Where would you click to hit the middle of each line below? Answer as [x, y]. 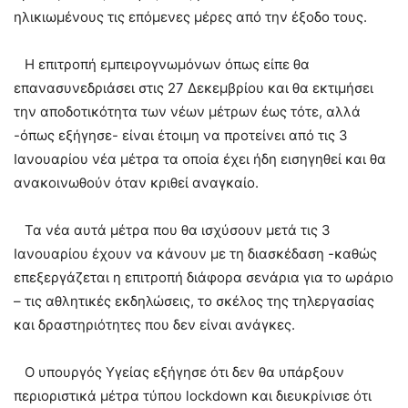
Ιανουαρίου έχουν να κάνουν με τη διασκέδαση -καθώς [195, 253]
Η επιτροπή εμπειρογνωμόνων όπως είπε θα [162, 64]
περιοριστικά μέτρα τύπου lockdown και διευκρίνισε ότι [193, 395]
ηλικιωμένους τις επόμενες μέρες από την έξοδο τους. [190, 16]
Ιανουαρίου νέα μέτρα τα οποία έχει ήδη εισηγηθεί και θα [200, 158]
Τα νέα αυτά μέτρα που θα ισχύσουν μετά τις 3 [172, 229]
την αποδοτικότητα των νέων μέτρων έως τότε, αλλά [187, 111]
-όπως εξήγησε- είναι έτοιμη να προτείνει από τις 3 [181, 135]
